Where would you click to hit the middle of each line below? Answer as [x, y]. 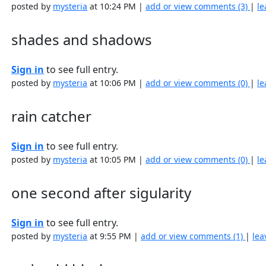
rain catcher [52, 116]
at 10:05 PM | [117, 159]
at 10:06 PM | [117, 83]
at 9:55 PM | [114, 236]
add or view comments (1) [193, 236]
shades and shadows [82, 39]
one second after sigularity [102, 193]
